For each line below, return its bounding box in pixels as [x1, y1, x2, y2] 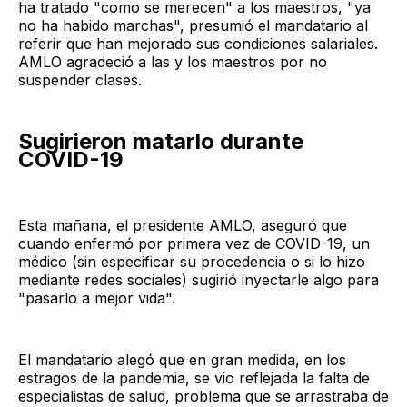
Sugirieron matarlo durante [18, 127, 303, 154]
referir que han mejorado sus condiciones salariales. [18, 34, 378, 53]
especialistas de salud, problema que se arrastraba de [18, 386, 389, 405]
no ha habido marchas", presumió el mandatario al [18, 15, 368, 35]
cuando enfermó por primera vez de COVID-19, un [18, 233, 370, 253]
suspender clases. [18, 70, 142, 89]
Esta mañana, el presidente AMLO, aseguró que [18, 215, 347, 234]
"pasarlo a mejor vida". [18, 288, 175, 307]
